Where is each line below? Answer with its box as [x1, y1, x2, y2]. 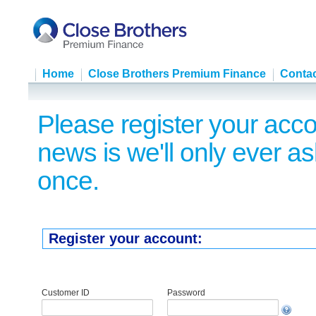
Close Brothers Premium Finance [88, 68, 266, 80]
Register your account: [49, 231, 202, 246]
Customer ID [42, 288, 90, 298]
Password [167, 288, 205, 298]
